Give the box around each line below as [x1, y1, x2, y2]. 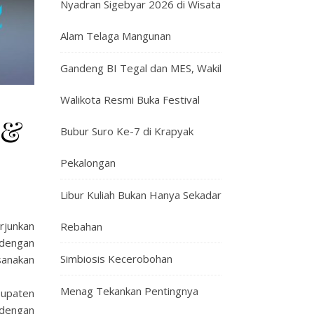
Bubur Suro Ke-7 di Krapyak [60, 124, 193, 138]
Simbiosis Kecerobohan [60, 252, 172, 266]
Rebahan [60, 219, 102, 233]
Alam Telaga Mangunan [60, 29, 171, 43]
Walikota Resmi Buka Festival [60, 93, 200, 107]
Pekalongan [60, 156, 116, 170]
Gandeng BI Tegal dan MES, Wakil [60, 61, 221, 75]
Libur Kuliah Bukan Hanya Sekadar [60, 188, 221, 202]
